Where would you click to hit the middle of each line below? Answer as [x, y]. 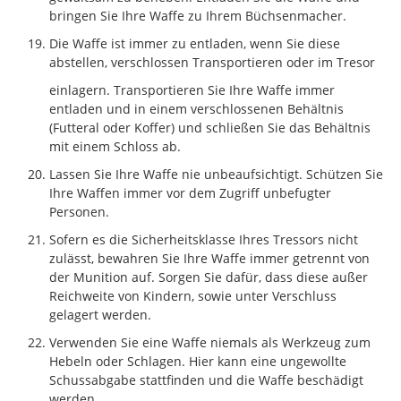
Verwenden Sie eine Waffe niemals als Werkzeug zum [210, 342]
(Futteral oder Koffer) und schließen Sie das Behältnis [210, 127]
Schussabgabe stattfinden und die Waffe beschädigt [206, 380]
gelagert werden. [100, 314]
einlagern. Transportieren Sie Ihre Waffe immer [192, 90]
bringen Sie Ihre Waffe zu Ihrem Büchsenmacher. [198, 15]
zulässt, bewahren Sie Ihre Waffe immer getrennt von [209, 258]
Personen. [79, 211]
